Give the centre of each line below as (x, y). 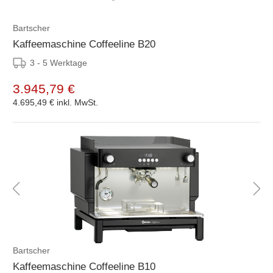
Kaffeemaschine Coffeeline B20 (84, 44)
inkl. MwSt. (77, 102)
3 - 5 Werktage (58, 62)
